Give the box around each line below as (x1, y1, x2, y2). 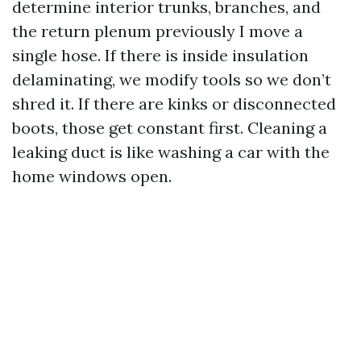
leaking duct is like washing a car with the (12, 142, 330, 162)
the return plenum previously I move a (12, 21, 303, 41)
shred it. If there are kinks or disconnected (12, 93, 336, 114)
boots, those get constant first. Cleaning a (12, 118, 327, 138)
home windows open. (12, 166, 172, 186)
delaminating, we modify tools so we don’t (12, 69, 331, 89)
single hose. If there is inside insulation (12, 45, 309, 65)
